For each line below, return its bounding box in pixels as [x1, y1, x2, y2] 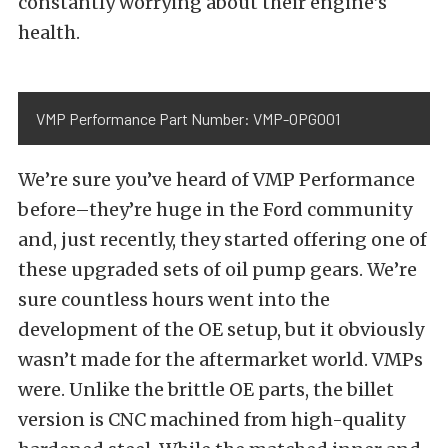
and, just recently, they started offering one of [18, 228, 427, 252]
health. [18, 21, 80, 45]
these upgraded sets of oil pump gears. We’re [18, 258, 417, 282]
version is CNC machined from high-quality [18, 408, 405, 432]
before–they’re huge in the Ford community [18, 198, 412, 222]
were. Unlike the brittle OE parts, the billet [18, 378, 394, 402]
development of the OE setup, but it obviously [18, 318, 424, 342]
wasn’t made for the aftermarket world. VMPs [18, 348, 423, 372]
